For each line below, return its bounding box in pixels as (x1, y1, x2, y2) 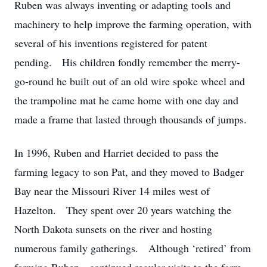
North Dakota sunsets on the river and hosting (14, 222, 212, 236)
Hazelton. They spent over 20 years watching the (14, 203, 231, 217)
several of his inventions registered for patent (14, 36, 207, 50)
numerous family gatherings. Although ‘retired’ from (14, 241, 251, 255)
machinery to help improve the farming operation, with (14, 17, 252, 31)
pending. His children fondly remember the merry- (14, 55, 240, 69)
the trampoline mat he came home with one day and (14, 93, 238, 107)
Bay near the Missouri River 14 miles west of (14, 184, 210, 198)
